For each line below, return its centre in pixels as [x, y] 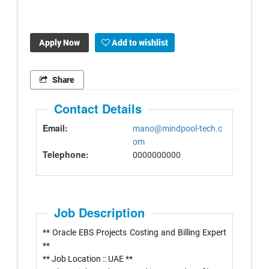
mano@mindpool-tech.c [177, 128]
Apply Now [59, 43]
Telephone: [66, 154]
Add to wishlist [139, 43]
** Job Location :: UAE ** [88, 259]
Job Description [99, 212]
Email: [55, 128]
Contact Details [98, 108]
